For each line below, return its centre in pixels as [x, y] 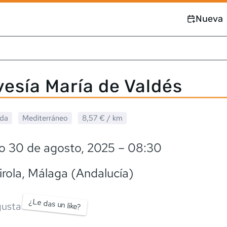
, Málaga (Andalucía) [78, 173]
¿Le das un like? [55, 204]
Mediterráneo [45, 118]
